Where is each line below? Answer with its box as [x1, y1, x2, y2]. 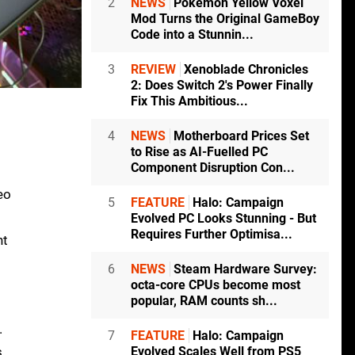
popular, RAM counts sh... [131, 293, 277, 309]
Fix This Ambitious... [131, 94, 248, 109]
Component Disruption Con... [131, 160, 295, 176]
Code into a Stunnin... [131, 27, 254, 43]
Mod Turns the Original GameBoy [131, 11, 319, 27]
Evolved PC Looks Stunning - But [131, 211, 316, 227]
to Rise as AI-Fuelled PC [131, 144, 268, 160]
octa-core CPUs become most [131, 277, 300, 293]
